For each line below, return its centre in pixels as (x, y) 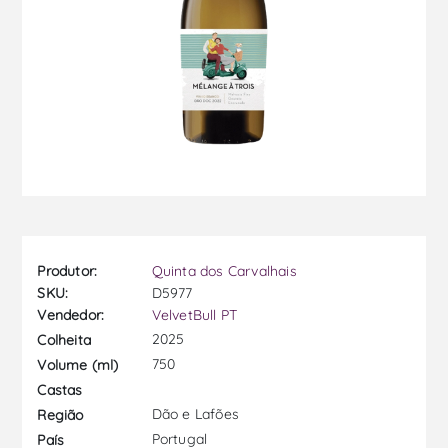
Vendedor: (71, 315)
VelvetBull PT (194, 315)
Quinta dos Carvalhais (224, 271)
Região (60, 414)
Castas (60, 389)
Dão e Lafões (193, 414)
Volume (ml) (78, 364)
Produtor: (67, 271)
